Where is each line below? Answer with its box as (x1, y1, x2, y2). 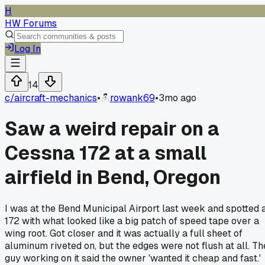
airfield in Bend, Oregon (5, 165, 221, 190)
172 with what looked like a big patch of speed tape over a (5, 214, 259, 227)
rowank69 (110, 92, 155, 104)
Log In (14, 43, 41, 55)
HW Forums (5, 17, 57, 30)
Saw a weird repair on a (5, 117, 219, 141)
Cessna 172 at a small (5, 141, 206, 166)
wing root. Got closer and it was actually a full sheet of (5, 227, 243, 240)
